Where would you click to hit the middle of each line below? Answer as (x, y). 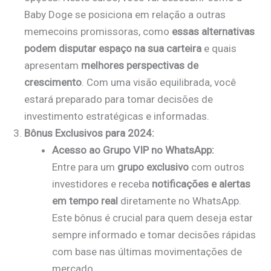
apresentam (53, 65)
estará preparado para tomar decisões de (119, 99)
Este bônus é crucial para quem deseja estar (152, 217)
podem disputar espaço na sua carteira (113, 48)
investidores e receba (102, 184)
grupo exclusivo (153, 167)
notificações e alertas (201, 184)
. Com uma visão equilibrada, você (159, 82)
